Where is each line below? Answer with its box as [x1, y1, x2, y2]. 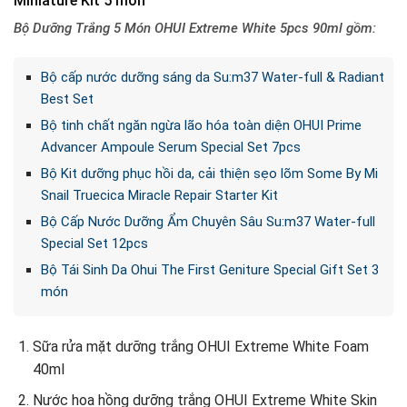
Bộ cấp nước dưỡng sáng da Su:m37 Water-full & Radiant [40, 68, 384, 85]
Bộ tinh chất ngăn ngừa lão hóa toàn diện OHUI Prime [40, 116, 362, 134]
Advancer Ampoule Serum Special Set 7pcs [40, 138, 301, 155]
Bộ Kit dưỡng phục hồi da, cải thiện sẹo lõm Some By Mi [40, 164, 378, 182]
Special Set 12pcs [40, 234, 148, 252]
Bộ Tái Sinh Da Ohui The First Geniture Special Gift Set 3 [40, 261, 379, 278]
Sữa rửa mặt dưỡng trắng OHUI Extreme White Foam [32, 337, 369, 355]
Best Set [40, 90, 94, 107]
